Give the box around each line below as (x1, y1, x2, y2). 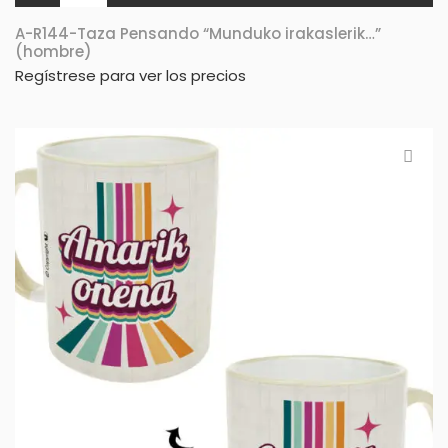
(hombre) (15, 40, 92, 62)
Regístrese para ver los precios (15, 64, 246, 86)
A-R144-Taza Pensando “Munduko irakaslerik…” (15, 22, 381, 44)
